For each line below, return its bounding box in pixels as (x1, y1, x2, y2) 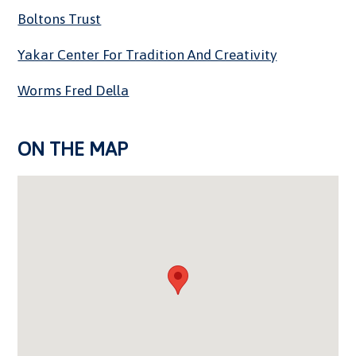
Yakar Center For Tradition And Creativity (17, 46, 277, 63)
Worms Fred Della (17, 82, 130, 99)
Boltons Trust (17, 10, 102, 27)
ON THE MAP (17, 137, 129, 160)
